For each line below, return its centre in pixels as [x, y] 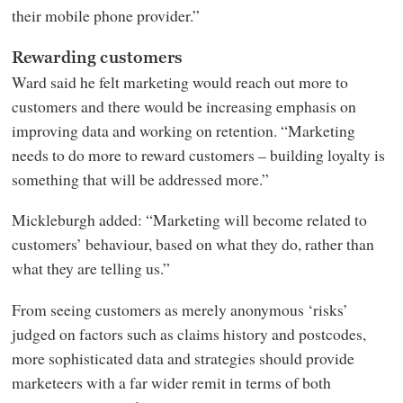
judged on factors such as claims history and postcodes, [188, 333]
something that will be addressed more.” [140, 179]
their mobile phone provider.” [105, 16]
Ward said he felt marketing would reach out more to [179, 81]
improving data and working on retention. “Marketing [183, 130]
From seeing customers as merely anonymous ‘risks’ [179, 309]
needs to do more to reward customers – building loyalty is [198, 154]
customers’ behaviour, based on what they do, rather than [193, 244]
